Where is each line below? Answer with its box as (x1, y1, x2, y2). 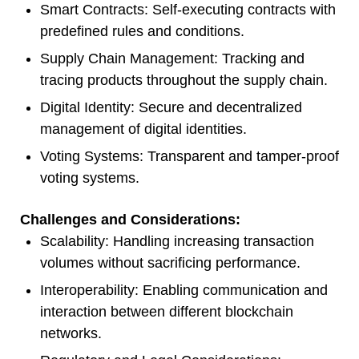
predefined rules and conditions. (40, 23, 244, 40)
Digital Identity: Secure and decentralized (40, 99, 302, 116)
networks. (40, 325, 102, 342)
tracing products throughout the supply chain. (40, 72, 328, 89)
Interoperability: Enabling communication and (40, 282, 328, 299)
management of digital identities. (40, 121, 247, 138)
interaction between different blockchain (40, 304, 293, 321)
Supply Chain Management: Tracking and (40, 50, 305, 67)
